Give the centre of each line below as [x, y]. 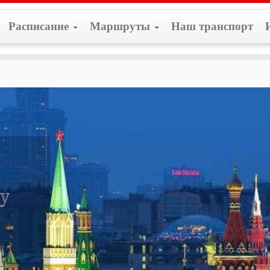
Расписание [40, 26]
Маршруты [121, 26]
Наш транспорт [212, 26]
